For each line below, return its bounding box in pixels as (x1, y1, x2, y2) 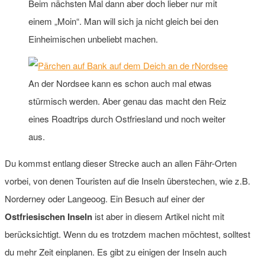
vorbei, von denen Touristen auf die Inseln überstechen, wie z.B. (5, 174, 250, 187)
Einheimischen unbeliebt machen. (28, 32, 158, 45)
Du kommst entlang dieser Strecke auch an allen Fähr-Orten (5, 156, 237, 169)
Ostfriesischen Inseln (5, 209, 92, 223)
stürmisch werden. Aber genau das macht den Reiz (28, 94, 227, 107)
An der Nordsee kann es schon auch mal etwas (28, 76, 212, 89)
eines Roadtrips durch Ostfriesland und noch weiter (28, 112, 225, 125)
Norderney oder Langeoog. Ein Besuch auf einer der (5, 192, 205, 205)
